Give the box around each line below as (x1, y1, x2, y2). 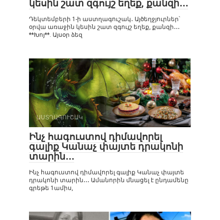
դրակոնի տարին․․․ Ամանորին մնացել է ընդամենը (29, 177, 189, 184)
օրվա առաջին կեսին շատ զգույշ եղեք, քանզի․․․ (29, 24, 180, 31)
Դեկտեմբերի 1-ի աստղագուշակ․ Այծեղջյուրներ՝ (29, 16, 180, 23)
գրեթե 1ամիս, (29, 185, 73, 192)
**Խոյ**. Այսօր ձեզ (29, 31, 82, 39)
